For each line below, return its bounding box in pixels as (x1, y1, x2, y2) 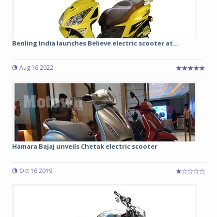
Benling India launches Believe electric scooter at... (12, 39, 179, 47)
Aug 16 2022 (19, 63, 53, 72)
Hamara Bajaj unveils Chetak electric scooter (12, 142, 157, 151)
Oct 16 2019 (19, 167, 52, 175)
